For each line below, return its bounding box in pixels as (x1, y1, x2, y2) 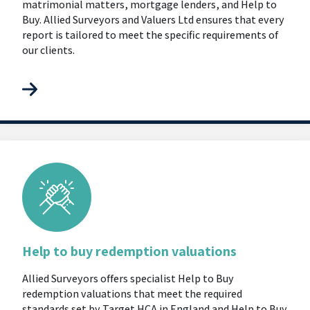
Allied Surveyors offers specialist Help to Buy (22, 271, 234, 286)
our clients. (22, 43, 75, 57)
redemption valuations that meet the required (22, 286, 242, 301)
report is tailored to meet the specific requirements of (22, 28, 278, 42)
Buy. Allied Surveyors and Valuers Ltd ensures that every (22, 12, 284, 27)
